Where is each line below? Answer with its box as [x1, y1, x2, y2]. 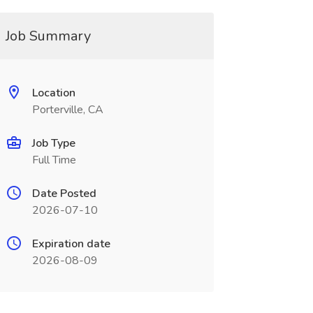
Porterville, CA [31, 102, 103, 117]
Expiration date [31, 236, 110, 252]
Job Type [31, 136, 75, 151]
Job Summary [5, 27, 91, 45]
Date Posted [31, 186, 96, 201]
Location [31, 85, 75, 101]
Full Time [31, 152, 76, 168]
